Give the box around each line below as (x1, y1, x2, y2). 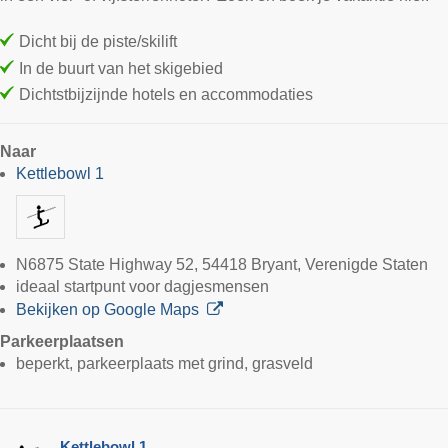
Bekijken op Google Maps (16, 301, 199, 319)
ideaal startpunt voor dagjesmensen (16, 278, 269, 296)
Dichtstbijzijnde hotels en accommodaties (19, 86, 313, 103)
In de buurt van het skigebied (19, 59, 223, 77)
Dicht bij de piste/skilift (19, 33, 177, 51)
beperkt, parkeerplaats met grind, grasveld (16, 355, 313, 373)
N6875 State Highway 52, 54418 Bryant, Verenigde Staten (16, 256, 428, 274)
